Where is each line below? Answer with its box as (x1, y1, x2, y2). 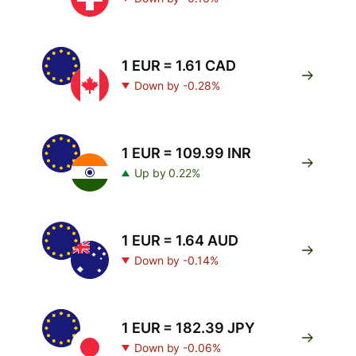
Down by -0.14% (134, 253, 219, 267)
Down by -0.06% (134, 341, 221, 354)
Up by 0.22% (134, 166, 201, 180)
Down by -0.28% (134, 79, 220, 92)
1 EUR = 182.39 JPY (122, 319, 255, 336)
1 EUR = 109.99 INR (122, 145, 251, 161)
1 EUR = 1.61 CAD (122, 57, 236, 74)
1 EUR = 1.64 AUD (122, 232, 238, 249)
